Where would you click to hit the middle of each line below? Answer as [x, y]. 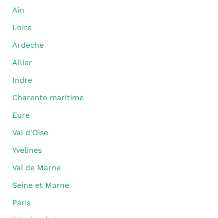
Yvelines [27, 150]
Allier [22, 63]
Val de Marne [36, 168]
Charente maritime [48, 98]
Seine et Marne [40, 185]
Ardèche [28, 45]
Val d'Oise [30, 133]
